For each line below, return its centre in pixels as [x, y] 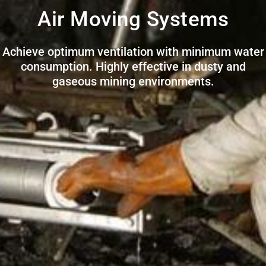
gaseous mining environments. [133, 81]
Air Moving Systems [133, 19]
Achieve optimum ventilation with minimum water [133, 51]
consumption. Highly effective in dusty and [133, 66]
